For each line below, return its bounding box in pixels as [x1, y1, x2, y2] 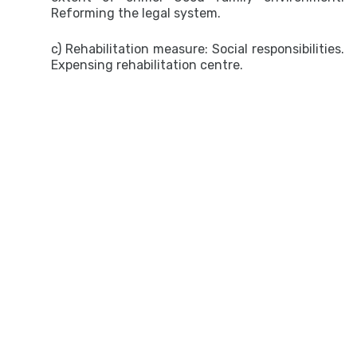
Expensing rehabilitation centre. [51, 57, 243, 73]
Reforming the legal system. [51, 6, 221, 21]
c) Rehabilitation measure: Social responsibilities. [51, 41, 344, 57]
